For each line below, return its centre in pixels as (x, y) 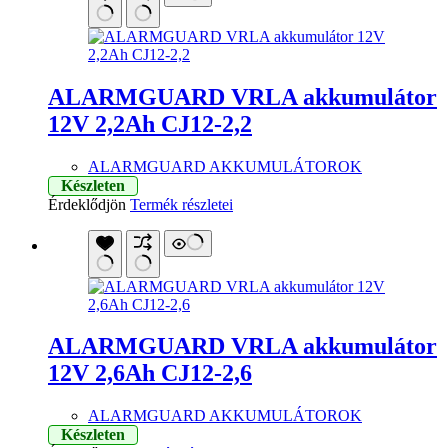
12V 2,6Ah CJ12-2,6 (150, 373)
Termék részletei (181, 204)
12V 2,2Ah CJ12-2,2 (150, 123)
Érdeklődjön (87, 204)
